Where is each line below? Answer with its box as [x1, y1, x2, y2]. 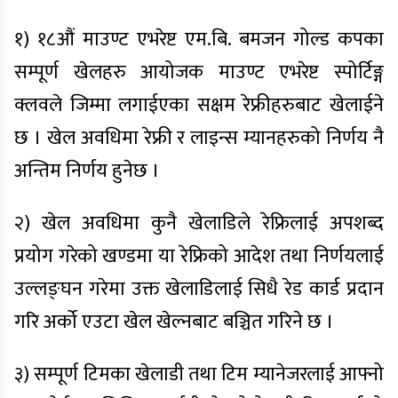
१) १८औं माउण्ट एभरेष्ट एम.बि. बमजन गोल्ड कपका [14, 23, 384, 56]
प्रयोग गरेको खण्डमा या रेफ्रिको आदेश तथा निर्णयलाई [14, 240, 384, 273]
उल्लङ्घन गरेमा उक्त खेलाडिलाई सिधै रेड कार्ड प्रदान [14, 273, 384, 306]
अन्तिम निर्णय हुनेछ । [14, 155, 160, 187]
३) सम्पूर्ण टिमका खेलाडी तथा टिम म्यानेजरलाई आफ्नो [14, 358, 384, 391]
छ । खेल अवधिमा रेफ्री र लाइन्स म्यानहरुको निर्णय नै [14, 122, 384, 155]
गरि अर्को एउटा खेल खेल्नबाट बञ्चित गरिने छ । [14, 306, 334, 338]
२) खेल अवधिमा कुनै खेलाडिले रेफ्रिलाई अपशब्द [14, 207, 384, 240]
